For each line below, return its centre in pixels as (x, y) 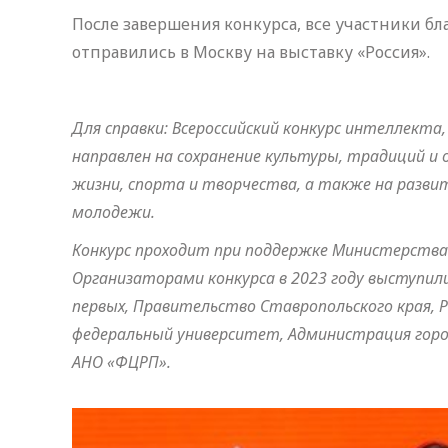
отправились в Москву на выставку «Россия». (251, 52)
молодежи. (113, 212)
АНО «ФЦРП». (121, 362)
